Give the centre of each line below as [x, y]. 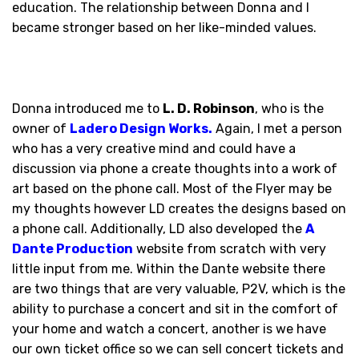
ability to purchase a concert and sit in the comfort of [175, 309]
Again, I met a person [277, 128]
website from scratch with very [230, 248]
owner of [41, 128]
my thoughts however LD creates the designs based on [179, 208]
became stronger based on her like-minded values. [164, 27]
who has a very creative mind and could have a [154, 148]
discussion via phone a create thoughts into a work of [175, 168]
